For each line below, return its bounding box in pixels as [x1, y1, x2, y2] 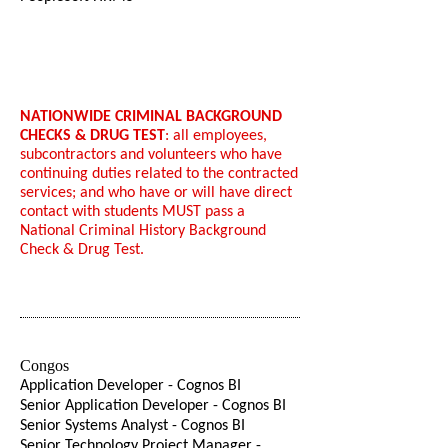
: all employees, [165, 128, 267, 144]
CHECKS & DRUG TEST [20, 128, 165, 144]
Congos [20, 357, 69, 374]
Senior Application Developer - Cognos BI [20, 398, 286, 414]
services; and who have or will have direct [20, 185, 292, 201]
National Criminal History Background [20, 223, 266, 239]
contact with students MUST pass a [20, 204, 245, 220]
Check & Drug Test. [20, 242, 144, 258]
